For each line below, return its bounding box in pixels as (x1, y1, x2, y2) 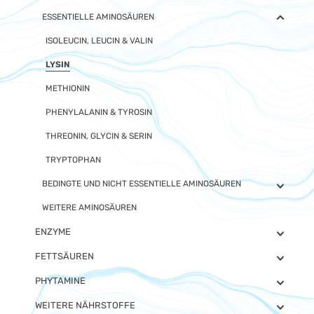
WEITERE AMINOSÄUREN (42, 203, 137, 212)
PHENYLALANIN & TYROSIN (46, 107, 152, 117)
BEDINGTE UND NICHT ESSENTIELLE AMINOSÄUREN (42, 179, 241, 189)
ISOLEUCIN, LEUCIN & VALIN (46, 36, 153, 46)
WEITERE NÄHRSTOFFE (35, 300, 135, 310)
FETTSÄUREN (35, 251, 94, 261)
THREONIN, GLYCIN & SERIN (46, 131, 152, 141)
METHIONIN (46, 83, 90, 93)
